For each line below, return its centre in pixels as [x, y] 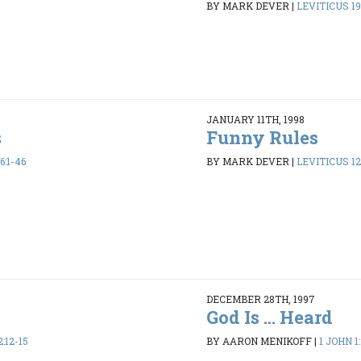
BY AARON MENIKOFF [259, 340]
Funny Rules [262, 138]
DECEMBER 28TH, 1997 [260, 299]
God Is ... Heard [269, 317]
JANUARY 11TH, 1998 [255, 120]
